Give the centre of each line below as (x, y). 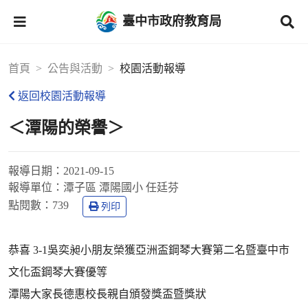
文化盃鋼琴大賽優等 (58, 272)
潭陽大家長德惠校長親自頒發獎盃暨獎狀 (107, 294)
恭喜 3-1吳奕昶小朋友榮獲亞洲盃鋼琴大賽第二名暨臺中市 (149, 250)
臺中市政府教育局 (172, 21)
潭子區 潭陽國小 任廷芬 (121, 187)
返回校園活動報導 (62, 96)
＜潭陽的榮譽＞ (66, 128)
